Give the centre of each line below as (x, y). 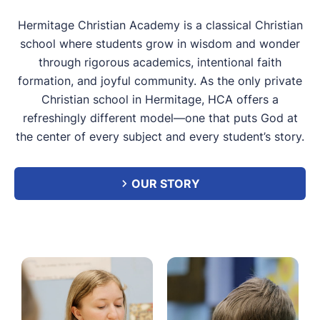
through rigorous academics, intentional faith (160, 62)
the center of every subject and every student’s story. (160, 136)
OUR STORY (165, 184)
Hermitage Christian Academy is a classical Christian (160, 25)
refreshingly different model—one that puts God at (160, 118)
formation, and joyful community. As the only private (160, 81)
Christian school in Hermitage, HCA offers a (160, 99)
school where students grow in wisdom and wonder (160, 44)
